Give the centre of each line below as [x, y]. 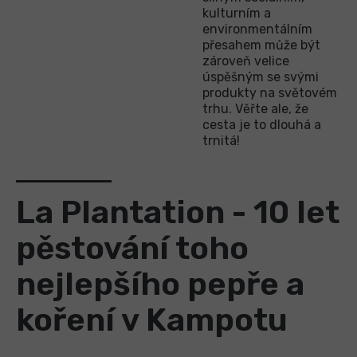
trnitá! [221, 140]
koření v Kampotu [152, 320]
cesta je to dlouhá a [262, 124]
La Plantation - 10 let [178, 212]
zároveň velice [246, 61]
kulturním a [237, 13]
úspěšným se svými [261, 76]
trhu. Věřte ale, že [255, 108]
